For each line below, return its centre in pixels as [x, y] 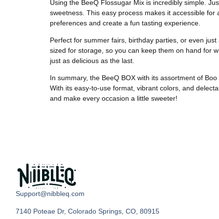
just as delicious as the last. [92, 60]
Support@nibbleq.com [50, 194]
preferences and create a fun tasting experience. [125, 23]
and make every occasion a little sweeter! [114, 99]
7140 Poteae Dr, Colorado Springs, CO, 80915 [88, 211]
